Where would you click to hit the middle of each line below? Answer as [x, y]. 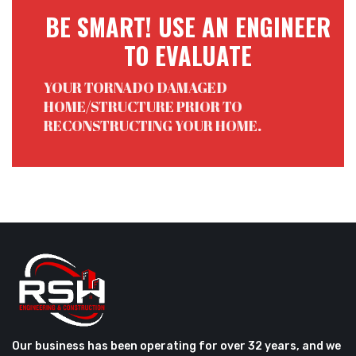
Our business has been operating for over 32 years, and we [176, 346]
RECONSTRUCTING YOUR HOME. [153, 126]
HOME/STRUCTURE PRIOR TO [143, 106]
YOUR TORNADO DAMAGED [135, 87]
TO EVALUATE [188, 55]
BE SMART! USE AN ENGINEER [188, 27]
